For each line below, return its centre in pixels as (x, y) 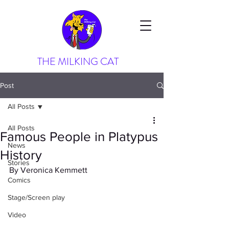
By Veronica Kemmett (48, 170)
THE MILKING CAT (78, 62)
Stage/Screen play (36, 197)
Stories (19, 163)
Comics (19, 180)
